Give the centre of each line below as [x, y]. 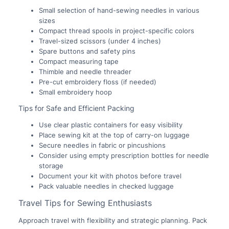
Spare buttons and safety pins [87, 51]
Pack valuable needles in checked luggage [106, 186]
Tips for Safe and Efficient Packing [76, 108]
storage [51, 165]
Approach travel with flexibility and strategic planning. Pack [112, 221]
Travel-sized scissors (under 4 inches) [100, 41]
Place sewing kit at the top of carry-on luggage [114, 135]
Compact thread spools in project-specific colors [116, 30]
